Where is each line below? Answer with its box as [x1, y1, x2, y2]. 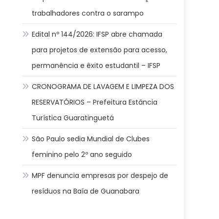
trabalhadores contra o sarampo [32, 8, 144, 18]
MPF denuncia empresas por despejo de [32, 171, 169, 180]
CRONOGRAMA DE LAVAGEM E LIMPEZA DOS [32, 82, 175, 91]
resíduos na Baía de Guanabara [32, 186, 140, 196]
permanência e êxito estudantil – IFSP [32, 61, 161, 70]
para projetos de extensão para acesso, [32, 45, 168, 55]
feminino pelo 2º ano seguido [32, 150, 132, 159]
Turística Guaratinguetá [32, 113, 114, 123]
